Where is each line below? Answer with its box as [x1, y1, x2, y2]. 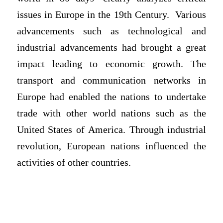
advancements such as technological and [16, 25, 207, 36]
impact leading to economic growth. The [16, 58, 207, 69]
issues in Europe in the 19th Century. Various [16, 9, 207, 20]
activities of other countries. [16, 157, 131, 168]
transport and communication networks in [16, 75, 207, 86]
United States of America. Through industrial [16, 124, 207, 135]
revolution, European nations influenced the [16, 140, 207, 151]
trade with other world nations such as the [16, 108, 207, 118]
